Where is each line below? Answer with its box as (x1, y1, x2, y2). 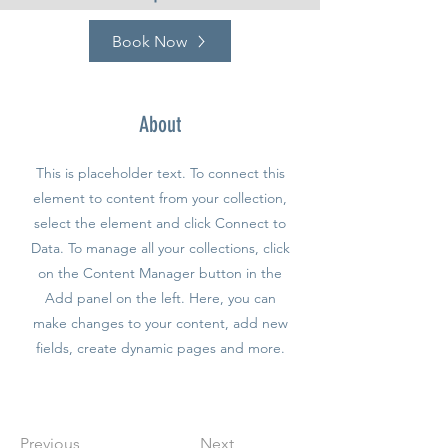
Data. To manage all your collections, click (30, 239, 290, 257)
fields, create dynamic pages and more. (35, 339, 285, 357)
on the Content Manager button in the (38, 264, 282, 282)
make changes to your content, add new (32, 314, 288, 332)
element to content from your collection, (33, 189, 287, 207)
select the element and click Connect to (34, 214, 286, 232)
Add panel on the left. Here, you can (44, 289, 276, 307)
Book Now (112, 31, 187, 51)
